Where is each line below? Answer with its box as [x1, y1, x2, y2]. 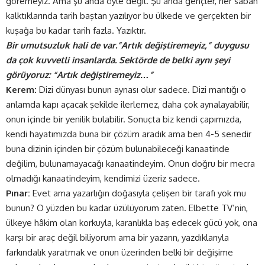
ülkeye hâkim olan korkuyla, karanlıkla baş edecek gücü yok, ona [6, 216, 257, 228]
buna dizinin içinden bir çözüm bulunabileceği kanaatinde [6, 143, 230, 154]
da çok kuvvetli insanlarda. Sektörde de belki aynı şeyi [6, 54, 230, 66]
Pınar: [6, 187, 30, 199]
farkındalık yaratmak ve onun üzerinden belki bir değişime [6, 246, 233, 258]
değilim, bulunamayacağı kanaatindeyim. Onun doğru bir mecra [6, 157, 255, 169]
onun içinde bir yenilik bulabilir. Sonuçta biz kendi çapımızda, [6, 113, 241, 125]
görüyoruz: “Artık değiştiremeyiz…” [6, 69, 153, 80]
